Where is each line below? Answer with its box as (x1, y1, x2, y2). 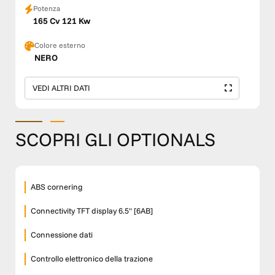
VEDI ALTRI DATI (33, 83, 90, 93)
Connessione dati (31, 230, 93, 240)
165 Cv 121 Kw (33, 15, 90, 27)
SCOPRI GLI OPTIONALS (15, 128, 215, 152)
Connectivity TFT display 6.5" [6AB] (31, 206, 153, 216)
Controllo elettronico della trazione (31, 254, 153, 264)
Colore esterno (34, 41, 85, 50)
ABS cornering (31, 182, 83, 192)
